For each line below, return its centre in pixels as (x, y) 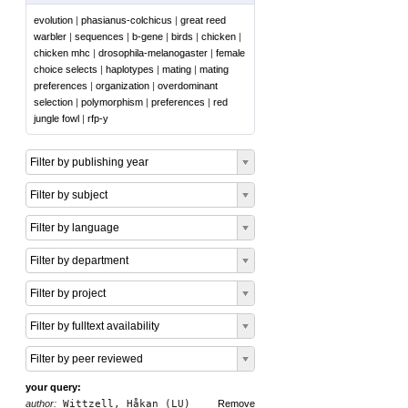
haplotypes (130, 69)
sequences (99, 36)
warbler (50, 36)
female (230, 53)
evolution (53, 20)
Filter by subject (69, 195)
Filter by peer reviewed (87, 359)
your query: (53, 387)
